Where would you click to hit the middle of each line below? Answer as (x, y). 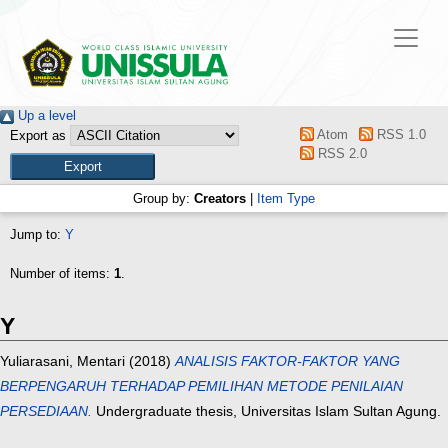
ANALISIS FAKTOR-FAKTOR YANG (287, 361)
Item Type (286, 199)
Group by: (163, 199)
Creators (220, 199)
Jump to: (37, 235)
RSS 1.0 (399, 135)
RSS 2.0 (341, 154)
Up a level (45, 116)
